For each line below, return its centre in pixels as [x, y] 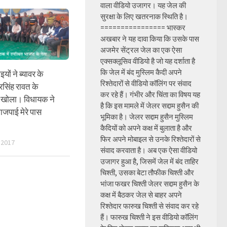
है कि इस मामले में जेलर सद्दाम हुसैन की [149, 106]
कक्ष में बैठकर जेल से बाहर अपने [141, 195]
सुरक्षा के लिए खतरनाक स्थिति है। [144, 16]
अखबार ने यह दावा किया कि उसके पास [150, 39]
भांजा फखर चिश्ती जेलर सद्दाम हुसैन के [150, 184]
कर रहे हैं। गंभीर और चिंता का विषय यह [150, 94]
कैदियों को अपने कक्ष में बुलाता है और [146, 128]
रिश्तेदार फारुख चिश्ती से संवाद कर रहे [149, 206]
